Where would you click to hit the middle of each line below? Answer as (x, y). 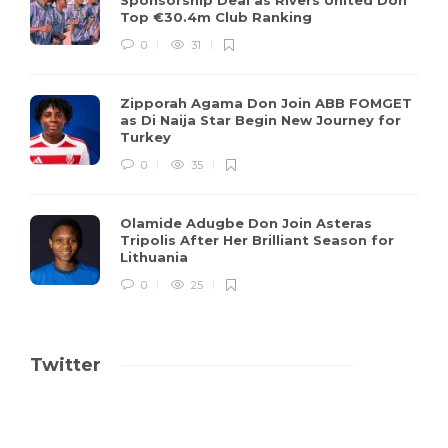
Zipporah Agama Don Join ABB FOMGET (266, 102)
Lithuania (156, 256)
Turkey (147, 136)
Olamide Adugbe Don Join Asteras (246, 222)
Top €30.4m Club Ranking (218, 16)
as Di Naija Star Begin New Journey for (260, 119)
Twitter (65, 364)
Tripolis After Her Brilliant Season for (257, 239)
